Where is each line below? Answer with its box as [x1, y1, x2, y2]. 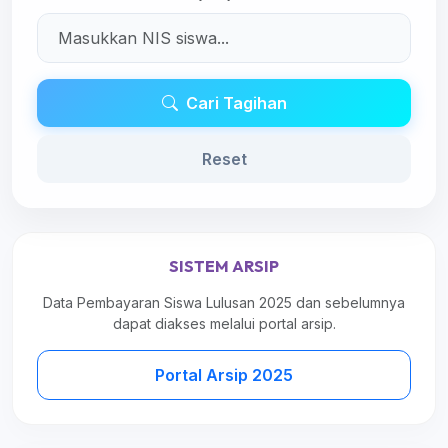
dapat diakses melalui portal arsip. [112, 315, 336, 332]
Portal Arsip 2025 [155, 365, 293, 385]
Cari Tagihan [185, 93, 287, 113]
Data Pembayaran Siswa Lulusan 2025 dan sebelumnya [43, 294, 405, 311]
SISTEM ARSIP [169, 256, 279, 276]
